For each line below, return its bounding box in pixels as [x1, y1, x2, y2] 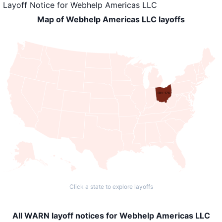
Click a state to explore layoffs [69, 183, 153, 190]
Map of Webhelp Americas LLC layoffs [37, 14, 185, 24]
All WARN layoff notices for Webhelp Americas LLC [12, 211, 210, 221]
